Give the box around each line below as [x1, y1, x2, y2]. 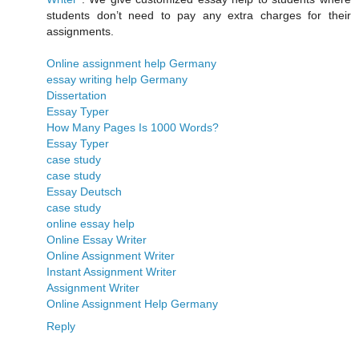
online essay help [46, 216, 135, 230]
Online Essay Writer [46, 232, 147, 246]
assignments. [46, 24, 114, 38]
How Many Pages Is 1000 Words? [46, 120, 219, 134]
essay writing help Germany [46, 72, 188, 86]
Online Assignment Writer [46, 248, 175, 262]
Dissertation [46, 88, 107, 102]
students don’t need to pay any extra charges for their [46, 8, 351, 22]
